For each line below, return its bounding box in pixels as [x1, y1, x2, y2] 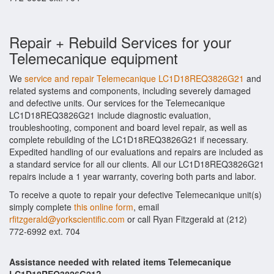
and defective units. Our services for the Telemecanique [9, 97, 225, 109]
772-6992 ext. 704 [9, 225, 80, 237]
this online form [74, 201, 133, 213]
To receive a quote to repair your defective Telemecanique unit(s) [9, 188, 262, 201]
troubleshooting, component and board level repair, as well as [9, 121, 247, 133]
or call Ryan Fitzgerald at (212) [125, 213, 247, 225]
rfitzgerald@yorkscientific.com [9, 213, 125, 225]
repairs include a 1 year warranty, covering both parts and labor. [9, 170, 256, 182]
